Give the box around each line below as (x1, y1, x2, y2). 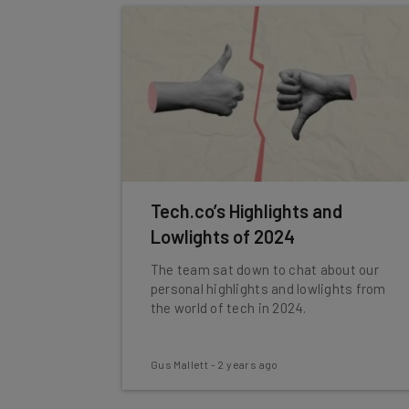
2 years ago (217, 358, 278, 371)
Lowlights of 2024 (150, 225, 295, 247)
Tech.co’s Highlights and (150, 200, 342, 222)
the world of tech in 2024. (150, 299, 307, 316)
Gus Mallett (150, 358, 209, 371)
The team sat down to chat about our (150, 261, 379, 278)
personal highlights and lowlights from (150, 280, 386, 297)
